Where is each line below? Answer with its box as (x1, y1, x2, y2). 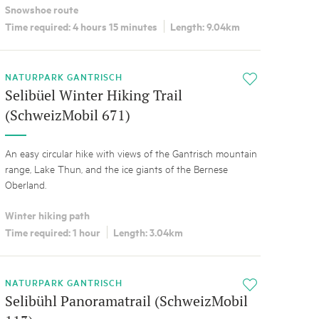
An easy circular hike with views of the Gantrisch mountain (4, 146, 257, 160)
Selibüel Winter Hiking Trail (4, 85, 182, 105)
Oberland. (4, 177, 46, 192)
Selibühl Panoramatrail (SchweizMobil (4, 291, 248, 311)
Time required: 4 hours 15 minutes (4, 19, 157, 34)
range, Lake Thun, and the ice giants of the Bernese (4, 162, 228, 176)
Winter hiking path (4, 206, 90, 222)
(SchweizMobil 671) (4, 105, 130, 125)
